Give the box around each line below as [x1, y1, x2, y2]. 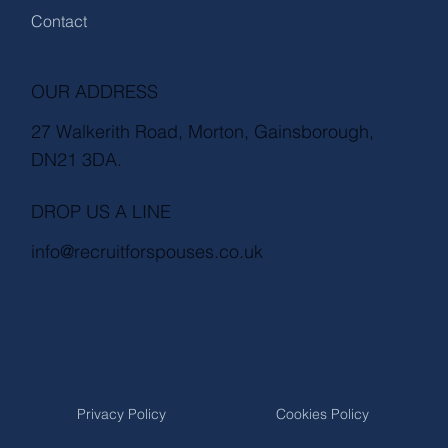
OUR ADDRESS [31, 80, 159, 104]
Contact [31, 11, 88, 32]
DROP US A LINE [31, 200, 172, 224]
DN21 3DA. [31, 148, 123, 172]
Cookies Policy [276, 404, 369, 423]
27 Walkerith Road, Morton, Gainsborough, [31, 120, 375, 144]
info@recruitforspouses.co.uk [31, 240, 264, 264]
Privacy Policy [77, 404, 167, 423]
